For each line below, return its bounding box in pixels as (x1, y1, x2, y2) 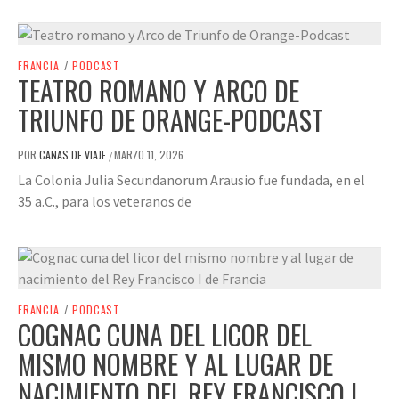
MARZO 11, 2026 (114, 146, 183, 162)
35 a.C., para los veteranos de (18, 191, 191, 210)
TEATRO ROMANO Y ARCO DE (18, 69, 299, 110)
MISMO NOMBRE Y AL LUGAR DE (18, 343, 333, 384)
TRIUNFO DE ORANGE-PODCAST (18, 99, 323, 140)
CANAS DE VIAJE (39, 146, 109, 162)
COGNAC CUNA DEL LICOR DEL (18, 313, 312, 354)
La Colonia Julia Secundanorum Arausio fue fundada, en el (18, 170, 365, 189)
